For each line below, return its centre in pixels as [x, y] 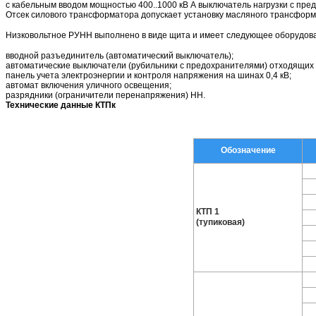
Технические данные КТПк [61, 105]
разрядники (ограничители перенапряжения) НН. [105, 95]
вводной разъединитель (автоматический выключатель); [120, 55]
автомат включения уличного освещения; [89, 85]
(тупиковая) [220, 222]
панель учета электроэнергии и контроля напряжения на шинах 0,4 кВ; [148, 75]
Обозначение [248, 150]
